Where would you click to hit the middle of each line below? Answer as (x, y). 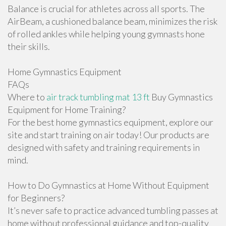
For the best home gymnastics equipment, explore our (110, 122)
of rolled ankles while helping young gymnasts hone (106, 34)
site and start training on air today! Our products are (108, 135)
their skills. (29, 46)
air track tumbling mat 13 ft (98, 97)
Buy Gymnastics (181, 97)
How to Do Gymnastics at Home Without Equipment (108, 185)
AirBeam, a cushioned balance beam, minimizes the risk (112, 21)
